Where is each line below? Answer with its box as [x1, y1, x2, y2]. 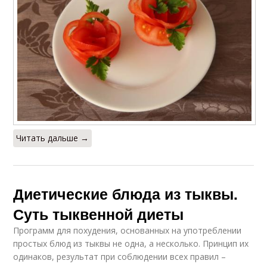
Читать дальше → [16, 132, 89, 144]
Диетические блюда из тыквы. [13, 182, 238, 204]
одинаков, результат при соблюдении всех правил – [13, 250, 226, 262]
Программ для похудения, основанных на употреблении [13, 224, 242, 236]
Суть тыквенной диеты [13, 203, 184, 225]
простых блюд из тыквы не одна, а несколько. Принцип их [13, 237, 249, 249]
